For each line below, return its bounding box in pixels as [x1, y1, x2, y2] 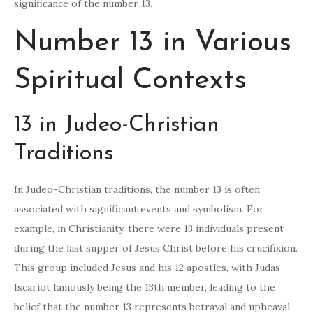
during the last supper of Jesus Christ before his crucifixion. [14, 242, 298, 255]
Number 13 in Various [14, 28, 291, 59]
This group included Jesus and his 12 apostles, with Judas [14, 261, 280, 275]
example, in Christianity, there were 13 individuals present [14, 222, 284, 235]
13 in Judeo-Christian [14, 114, 219, 137]
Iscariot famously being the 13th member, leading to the [14, 281, 275, 294]
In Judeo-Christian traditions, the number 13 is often [14, 183, 260, 196]
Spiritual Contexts [14, 66, 247, 96]
